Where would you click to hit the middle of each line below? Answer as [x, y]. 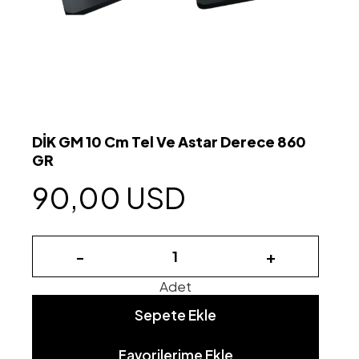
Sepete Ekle [175, 315]
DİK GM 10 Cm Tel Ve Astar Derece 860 [169, 141]
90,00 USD [109, 197]
